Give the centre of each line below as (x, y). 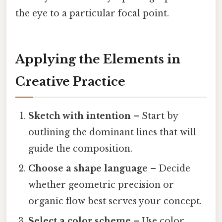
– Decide (169, 168)
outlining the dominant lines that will (112, 132)
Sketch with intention (80, 116)
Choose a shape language (88, 168)
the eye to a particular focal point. (92, 14)
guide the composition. (81, 148)
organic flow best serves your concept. (115, 201)
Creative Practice (70, 81)
